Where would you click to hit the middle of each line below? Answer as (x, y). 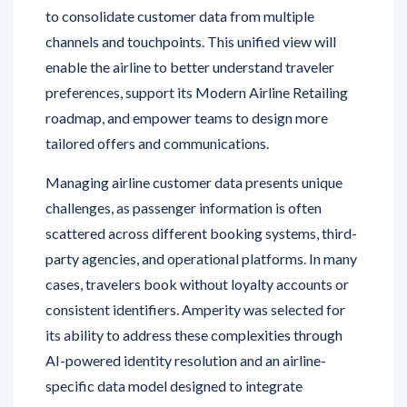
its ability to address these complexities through (194, 297)
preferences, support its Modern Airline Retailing (197, 55)
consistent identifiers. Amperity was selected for (195, 272)
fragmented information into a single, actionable (194, 373)
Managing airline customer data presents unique (194, 144)
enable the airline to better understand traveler (190, 29)
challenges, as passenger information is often (184, 170)
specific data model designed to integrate (174, 348)
